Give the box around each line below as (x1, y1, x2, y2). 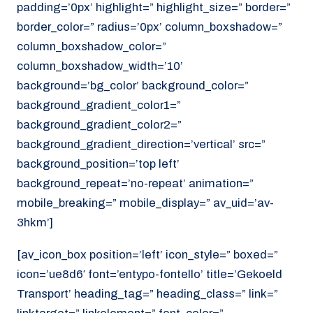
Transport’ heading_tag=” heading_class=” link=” (17, 287, 278, 301)
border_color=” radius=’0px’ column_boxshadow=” (17, 20, 282, 34)
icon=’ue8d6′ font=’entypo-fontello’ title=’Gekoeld (17, 268, 282, 282)
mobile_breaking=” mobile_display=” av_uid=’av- (17, 196, 274, 210)
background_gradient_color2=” (17, 117, 182, 131)
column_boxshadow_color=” (17, 39, 166, 53)
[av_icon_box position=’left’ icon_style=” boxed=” (17, 248, 278, 262)
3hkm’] (17, 215, 53, 229)
